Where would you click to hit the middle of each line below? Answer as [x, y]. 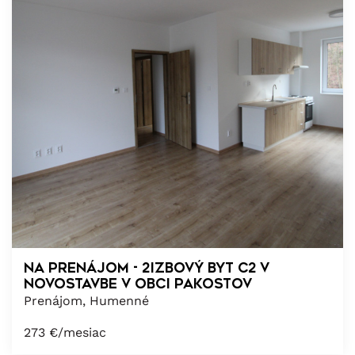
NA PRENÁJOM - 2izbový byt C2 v [147, 267]
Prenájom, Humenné [86, 300]
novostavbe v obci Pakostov [138, 283]
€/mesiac [78, 332]
